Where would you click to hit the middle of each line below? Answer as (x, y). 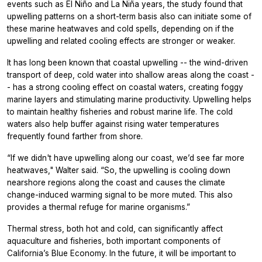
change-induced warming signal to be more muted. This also (120, 194)
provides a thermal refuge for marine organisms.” (99, 207)
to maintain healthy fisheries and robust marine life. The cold (120, 111)
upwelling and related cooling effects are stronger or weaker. (121, 41)
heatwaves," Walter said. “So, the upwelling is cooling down (119, 170)
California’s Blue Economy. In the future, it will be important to (122, 253)
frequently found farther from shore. (75, 136)
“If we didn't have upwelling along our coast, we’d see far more (126, 158)
